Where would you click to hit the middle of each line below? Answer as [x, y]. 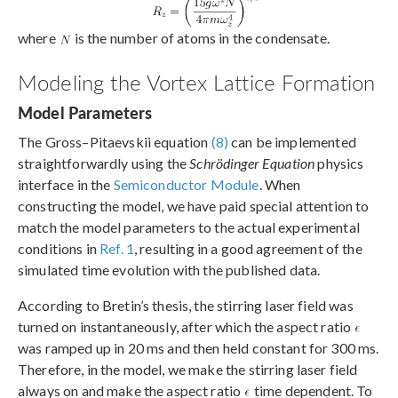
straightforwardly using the [104, 163]
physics [339, 163]
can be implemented [292, 141]
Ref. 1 [117, 248]
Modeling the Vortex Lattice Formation [197, 81]
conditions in [59, 248]
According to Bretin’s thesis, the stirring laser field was [186, 305]
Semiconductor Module [186, 184]
